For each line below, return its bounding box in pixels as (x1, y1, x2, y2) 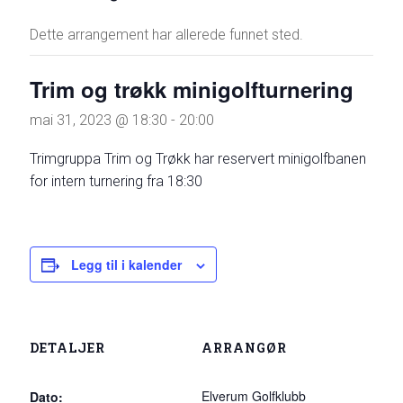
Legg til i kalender (71, 255, 183, 273)
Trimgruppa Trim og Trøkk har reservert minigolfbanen (30, 150, 367, 167)
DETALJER (30, 339, 106, 356)
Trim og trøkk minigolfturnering (30, 74, 354, 104)
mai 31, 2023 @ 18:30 (30, 112, 168, 129)
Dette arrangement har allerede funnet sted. (30, 26, 304, 43)
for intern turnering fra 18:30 (30, 173, 203, 190)
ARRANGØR (201, 339, 287, 356)
